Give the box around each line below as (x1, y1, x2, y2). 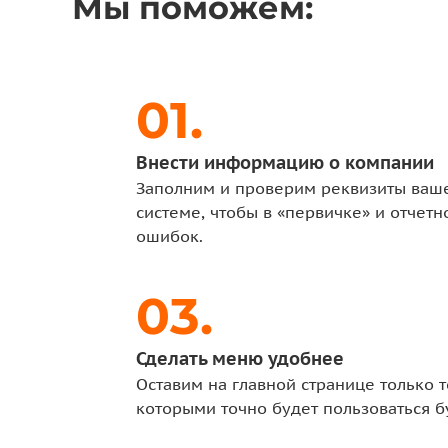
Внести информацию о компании (136, 151, 434, 174)
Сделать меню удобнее (136, 347, 344, 370)
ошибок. (136, 226, 203, 246)
